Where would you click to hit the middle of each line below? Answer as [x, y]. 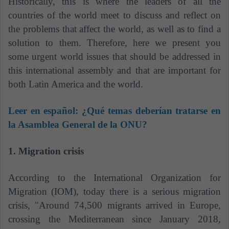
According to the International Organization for [114, 178]
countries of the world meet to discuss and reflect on [114, 15]
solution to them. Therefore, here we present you [114, 43]
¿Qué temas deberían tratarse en [152, 111]
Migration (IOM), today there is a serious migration [114, 192]
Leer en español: [45, 111]
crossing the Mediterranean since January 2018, [114, 219]
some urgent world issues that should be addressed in [114, 57]
